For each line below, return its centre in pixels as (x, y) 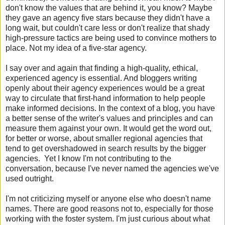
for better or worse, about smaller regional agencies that (104, 139)
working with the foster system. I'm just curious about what (108, 219)
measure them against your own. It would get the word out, (108, 129)
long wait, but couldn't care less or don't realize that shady (107, 28)
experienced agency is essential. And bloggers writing (101, 78)
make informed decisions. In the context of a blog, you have (110, 108)
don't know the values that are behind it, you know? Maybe (109, 8)
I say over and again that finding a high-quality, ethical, (102, 68)
